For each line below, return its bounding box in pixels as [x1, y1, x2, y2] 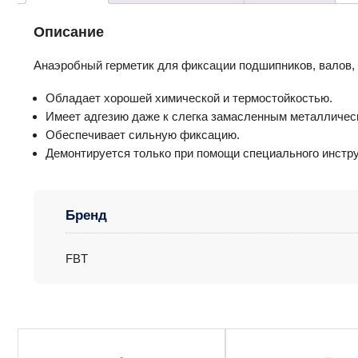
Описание [34, 24, 104, 41]
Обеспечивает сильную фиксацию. [46, 128, 240, 142]
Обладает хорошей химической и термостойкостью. [46, 91, 332, 105]
